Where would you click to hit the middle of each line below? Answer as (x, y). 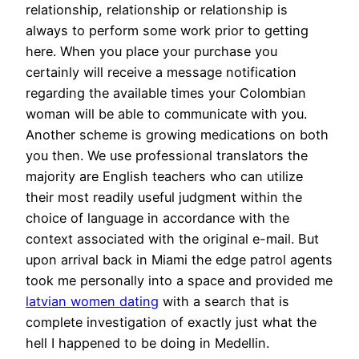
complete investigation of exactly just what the (171, 323)
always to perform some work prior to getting (167, 31)
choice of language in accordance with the (157, 218)
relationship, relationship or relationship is (157, 10)
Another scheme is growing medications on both (177, 135)
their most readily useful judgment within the (164, 198)
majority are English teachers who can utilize (164, 177)
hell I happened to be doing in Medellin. (147, 343)
